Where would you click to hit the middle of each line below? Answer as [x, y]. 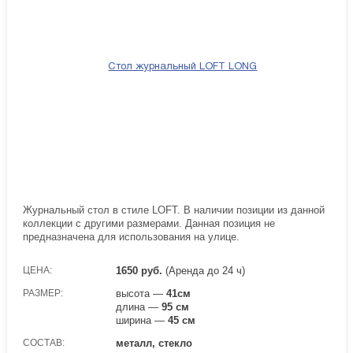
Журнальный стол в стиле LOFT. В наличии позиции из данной [173, 210]
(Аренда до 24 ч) [204, 271]
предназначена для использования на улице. [131, 237]
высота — [141, 294]
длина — [139, 307]
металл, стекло [154, 343]
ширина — [142, 320]
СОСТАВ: [43, 343]
